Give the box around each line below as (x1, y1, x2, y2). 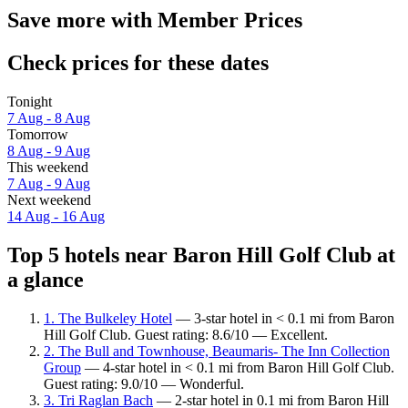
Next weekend (7, 192, 91, 209)
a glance (7, 267, 84, 291)
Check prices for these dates (7, 51, 269, 76)
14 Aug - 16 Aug (7, 209, 105, 225)
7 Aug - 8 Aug (7, 110, 90, 127)
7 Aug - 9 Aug (7, 176, 90, 192)
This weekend (7, 159, 88, 176)
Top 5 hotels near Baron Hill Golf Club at (7, 242, 395, 267)
